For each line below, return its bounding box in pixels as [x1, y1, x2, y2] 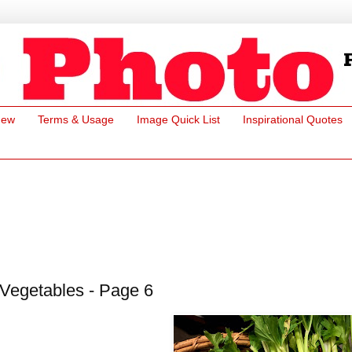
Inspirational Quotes [243, 113, 343, 126]
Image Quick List [137, 113, 220, 126]
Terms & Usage [38, 113, 114, 126]
